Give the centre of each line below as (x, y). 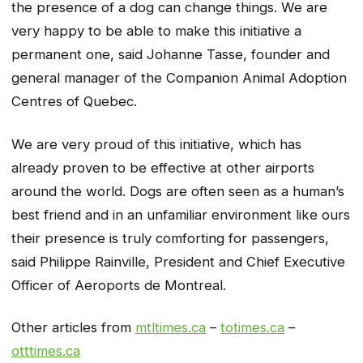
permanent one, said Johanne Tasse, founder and (171, 55)
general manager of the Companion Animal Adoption (179, 78)
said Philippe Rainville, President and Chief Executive (178, 261)
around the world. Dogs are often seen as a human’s (178, 191)
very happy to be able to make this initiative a (156, 31)
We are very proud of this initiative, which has (156, 144)
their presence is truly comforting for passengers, (170, 238)
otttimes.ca (46, 351)
